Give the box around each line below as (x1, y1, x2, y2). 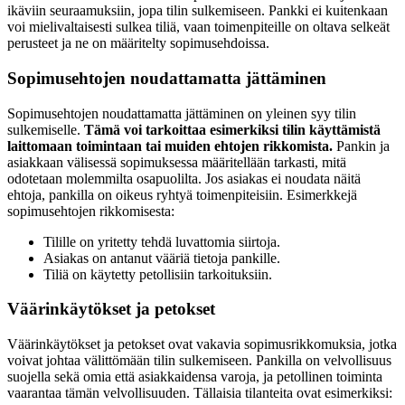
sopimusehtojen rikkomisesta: (7, 202, 174, 219)
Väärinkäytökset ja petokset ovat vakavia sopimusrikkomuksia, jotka (7, 336, 397, 353)
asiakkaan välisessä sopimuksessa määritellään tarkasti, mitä (7, 154, 346, 170)
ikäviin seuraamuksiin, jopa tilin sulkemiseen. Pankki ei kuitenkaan (7, 3, 388, 19)
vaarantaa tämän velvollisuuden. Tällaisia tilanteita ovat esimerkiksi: (7, 385, 392, 401)
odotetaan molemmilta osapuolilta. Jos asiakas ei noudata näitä (7, 170, 361, 186)
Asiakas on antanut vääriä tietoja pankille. (43, 250, 280, 266)
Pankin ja (333, 137, 390, 154)
